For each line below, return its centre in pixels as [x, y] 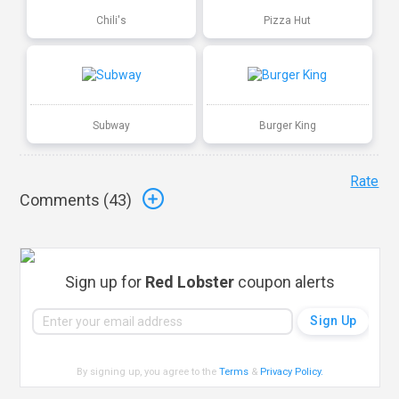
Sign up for [106, 281]
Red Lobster [190, 281]
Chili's [112, 20]
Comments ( [65, 200]
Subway [112, 125]
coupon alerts [285, 281]
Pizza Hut [288, 20]
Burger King [287, 125]
